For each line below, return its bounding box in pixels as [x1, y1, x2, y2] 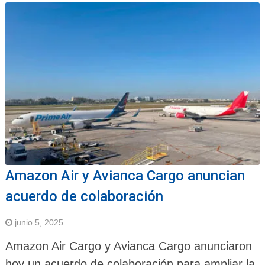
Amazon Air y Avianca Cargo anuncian [5, 167, 245, 185]
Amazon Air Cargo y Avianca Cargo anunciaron [5, 240, 252, 253]
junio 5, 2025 [14, 218, 63, 228]
